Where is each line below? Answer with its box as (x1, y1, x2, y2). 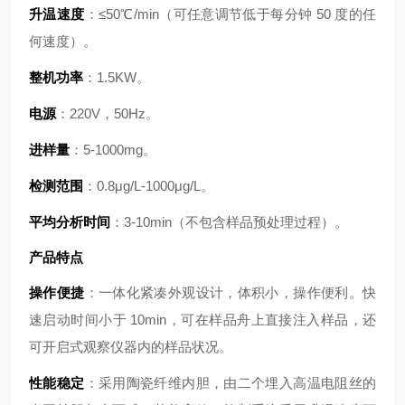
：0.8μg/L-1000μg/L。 (83, 178, 214, 193)
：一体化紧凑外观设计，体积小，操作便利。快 (84, 285, 376, 300)
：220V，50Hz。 (56, 106, 159, 121)
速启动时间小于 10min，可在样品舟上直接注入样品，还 (29, 312, 376, 327)
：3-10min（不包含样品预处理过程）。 (110, 214, 348, 230)
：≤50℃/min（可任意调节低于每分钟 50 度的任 (84, 6, 377, 22)
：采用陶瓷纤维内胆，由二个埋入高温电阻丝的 (84, 375, 376, 391)
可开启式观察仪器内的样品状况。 (29, 339, 232, 354)
